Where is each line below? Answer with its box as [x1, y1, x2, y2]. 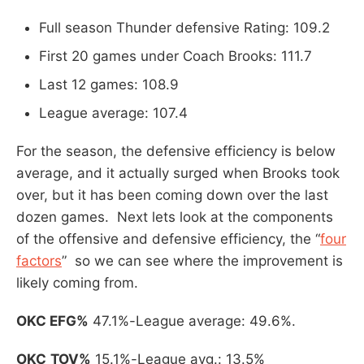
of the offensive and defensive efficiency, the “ [16, 230, 320, 247]
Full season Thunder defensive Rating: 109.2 [39, 19, 330, 36]
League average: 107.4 [39, 104, 188, 121]
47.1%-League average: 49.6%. [89, 312, 296, 329]
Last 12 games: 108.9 [39, 76, 179, 93]
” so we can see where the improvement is [62, 252, 343, 269]
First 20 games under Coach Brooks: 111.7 [39, 47, 312, 64]
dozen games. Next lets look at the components [16, 208, 333, 225]
